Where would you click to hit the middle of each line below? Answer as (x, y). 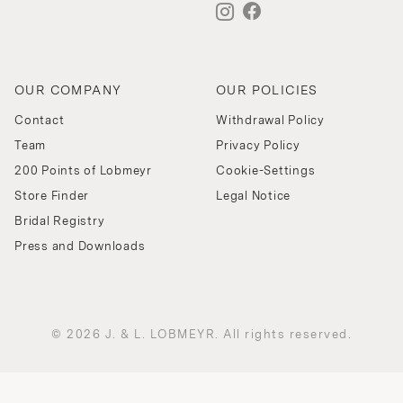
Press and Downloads (80, 246)
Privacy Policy (258, 146)
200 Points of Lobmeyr (83, 171)
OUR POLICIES (267, 90)
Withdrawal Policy (270, 121)
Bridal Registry (60, 221)
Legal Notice (253, 196)
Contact (40, 121)
